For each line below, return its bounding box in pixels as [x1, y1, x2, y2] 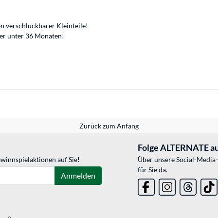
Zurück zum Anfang [79, 122, 139, 130]
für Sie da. [138, 165, 168, 174]
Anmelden [61, 171, 95, 181]
